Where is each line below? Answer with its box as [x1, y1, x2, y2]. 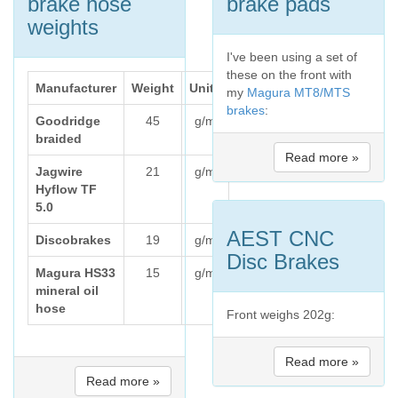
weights [28, 15, 99, 39]
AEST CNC [227, 227, 334, 251]
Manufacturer [36, 81, 116, 95]
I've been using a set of [227, 50, 357, 64]
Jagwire [36, 164, 83, 179]
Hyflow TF [36, 182, 97, 196]
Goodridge [36, 114, 100, 128]
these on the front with [227, 68, 352, 82]
